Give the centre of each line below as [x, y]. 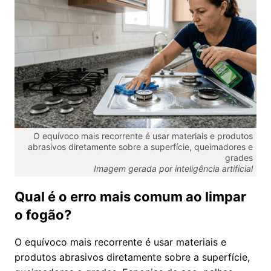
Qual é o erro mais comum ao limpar [130, 197]
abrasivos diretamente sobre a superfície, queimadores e [140, 147]
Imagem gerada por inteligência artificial [173, 169]
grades [239, 158]
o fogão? [43, 215]
